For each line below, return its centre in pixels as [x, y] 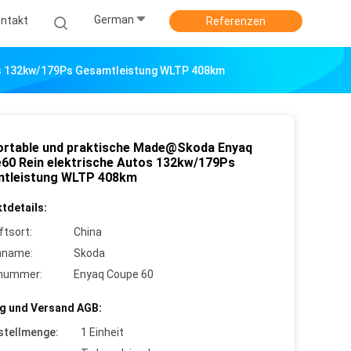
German [114, 20]
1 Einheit [102, 332]
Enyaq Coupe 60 [114, 274]
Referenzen [236, 21]
